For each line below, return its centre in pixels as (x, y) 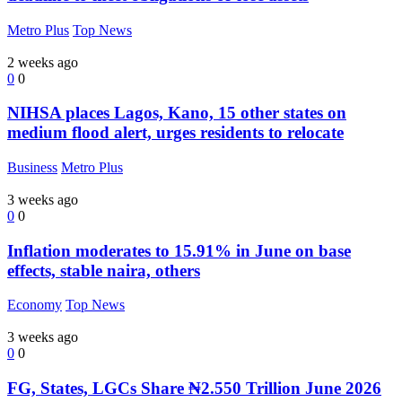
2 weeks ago (43, 62)
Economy (35, 305)
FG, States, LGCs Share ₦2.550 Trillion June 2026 (194, 389)
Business (32, 167)
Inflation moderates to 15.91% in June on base (179, 250)
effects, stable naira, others (104, 270)
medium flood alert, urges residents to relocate (175, 133)
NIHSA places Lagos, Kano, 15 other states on (177, 113)
